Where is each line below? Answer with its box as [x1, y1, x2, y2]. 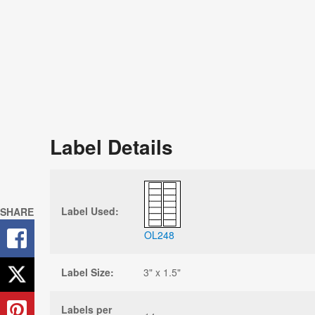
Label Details [50, 131, 173, 161]
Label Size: [61, 264, 114, 279]
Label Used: [61, 203, 119, 218]
